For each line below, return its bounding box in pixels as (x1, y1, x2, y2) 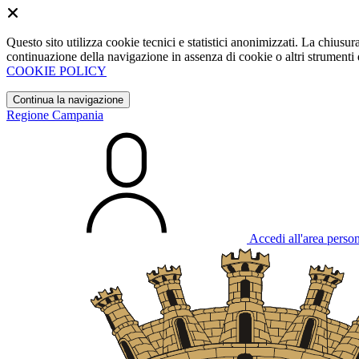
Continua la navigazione (13, 94, 123, 106)
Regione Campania (6, 108, 103, 122)
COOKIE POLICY (6, 64, 107, 78)
